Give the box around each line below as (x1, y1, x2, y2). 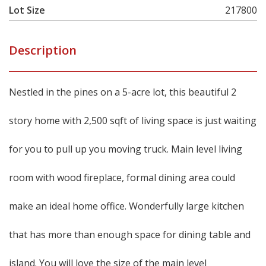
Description (9, 42, 77, 58)
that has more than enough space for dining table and (9, 228, 251, 241)
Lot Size (9, 4, 45, 17)
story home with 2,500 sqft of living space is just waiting (9, 114, 256, 127)
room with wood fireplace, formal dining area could (9, 171, 235, 184)
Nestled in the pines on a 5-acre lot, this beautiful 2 (9, 85, 236, 99)
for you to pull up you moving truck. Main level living (9, 142, 242, 156)
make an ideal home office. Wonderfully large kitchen (9, 199, 244, 213)
